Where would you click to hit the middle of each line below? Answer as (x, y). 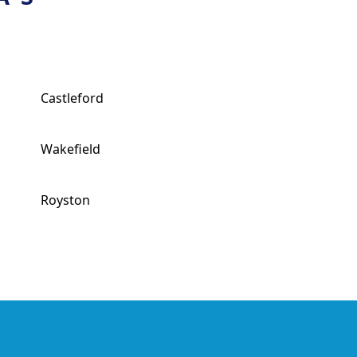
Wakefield (70, 149)
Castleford (72, 98)
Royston (65, 200)
